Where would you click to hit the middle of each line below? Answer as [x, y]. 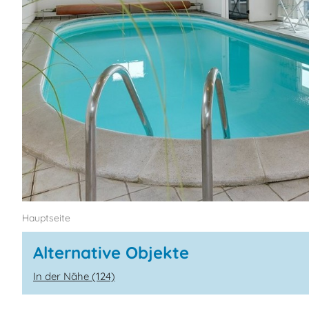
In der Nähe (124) [74, 276]
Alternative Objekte [111, 252]
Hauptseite [46, 218]
